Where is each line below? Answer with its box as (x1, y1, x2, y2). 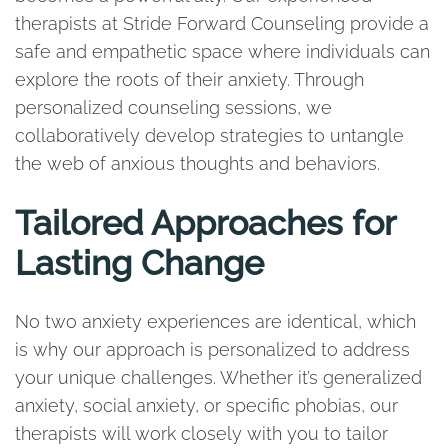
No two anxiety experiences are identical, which (15, 311, 416, 332)
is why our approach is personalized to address (15, 339, 410, 360)
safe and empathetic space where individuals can (15, 41, 430, 62)
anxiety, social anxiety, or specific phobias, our (15, 395, 398, 416)
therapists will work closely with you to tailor (15, 423, 388, 444)
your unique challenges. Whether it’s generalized (15, 367, 422, 388)
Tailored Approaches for (15, 203, 395, 243)
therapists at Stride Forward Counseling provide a (15, 13, 429, 34)
